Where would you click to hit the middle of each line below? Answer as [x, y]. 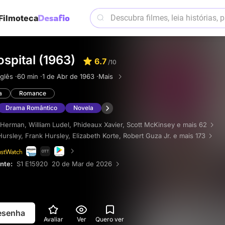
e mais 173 [189, 135]
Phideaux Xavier [98, 124]
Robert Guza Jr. [147, 135]
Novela [83, 108]
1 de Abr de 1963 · [70, 76]
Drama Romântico [31, 108]
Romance [33, 93]
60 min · [30, 76]
